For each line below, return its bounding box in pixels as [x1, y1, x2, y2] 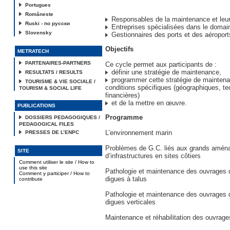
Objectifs [105, 45, 133, 53]
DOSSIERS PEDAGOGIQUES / [25, 114, 100, 120]
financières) [105, 91, 140, 99]
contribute [19, 176, 43, 182]
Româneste [25, 11, 53, 17]
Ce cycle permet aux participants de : [105, 61, 217, 68]
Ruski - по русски [25, 21, 70, 26]
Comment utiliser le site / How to [19, 159, 94, 165]
